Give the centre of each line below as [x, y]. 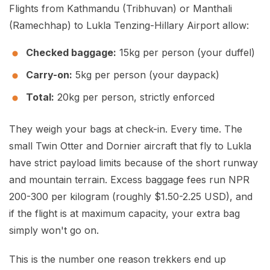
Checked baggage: [71, 53]
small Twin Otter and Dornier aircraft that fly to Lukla [130, 146]
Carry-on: [49, 75]
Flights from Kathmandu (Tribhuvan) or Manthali [121, 9]
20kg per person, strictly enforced [134, 97]
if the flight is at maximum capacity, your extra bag [124, 214]
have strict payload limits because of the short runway [133, 163]
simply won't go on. [54, 231]
